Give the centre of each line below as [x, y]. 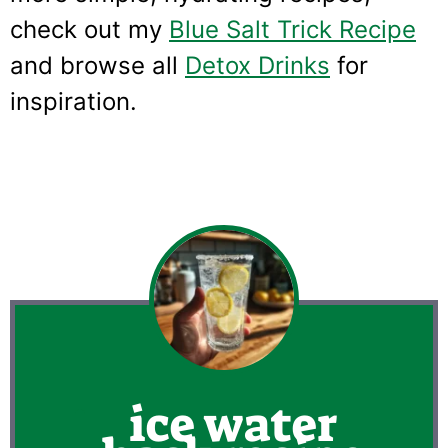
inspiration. [73, 101]
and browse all [97, 65]
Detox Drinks [257, 65]
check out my [89, 29]
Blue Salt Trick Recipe [292, 29]
